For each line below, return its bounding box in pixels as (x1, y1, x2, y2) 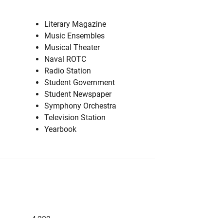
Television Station (44, 113, 106, 122)
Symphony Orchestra (44, 101, 116, 110)
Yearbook (44, 125, 76, 134)
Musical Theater (44, 43, 100, 52)
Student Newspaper (44, 90, 111, 99)
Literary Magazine (44, 19, 106, 29)
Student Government (44, 78, 115, 87)
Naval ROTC (44, 54, 86, 64)
